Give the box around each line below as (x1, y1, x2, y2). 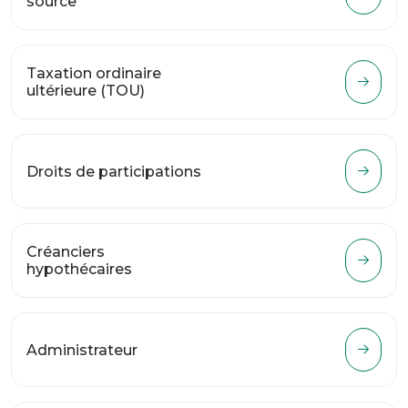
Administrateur (26, 341, 138, 359)
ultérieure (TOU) (26, 82, 145, 99)
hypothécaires (26, 260, 132, 278)
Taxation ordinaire (26, 65, 161, 82)
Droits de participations (26, 162, 201, 180)
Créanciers (26, 243, 105, 260)
